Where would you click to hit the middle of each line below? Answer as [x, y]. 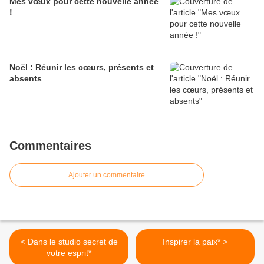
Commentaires [50, 146]
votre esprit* [69, 253]
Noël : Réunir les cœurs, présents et [82, 67]
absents [26, 79]
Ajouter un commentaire [107, 175]
